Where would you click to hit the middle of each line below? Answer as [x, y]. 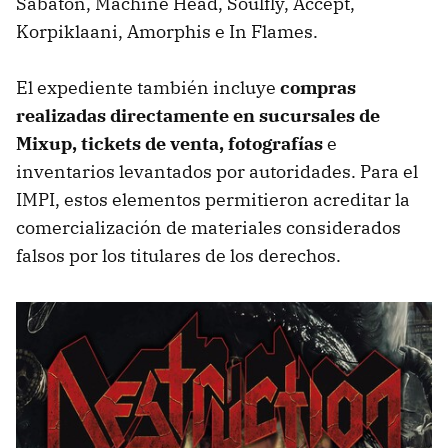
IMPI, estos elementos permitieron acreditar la [213, 199]
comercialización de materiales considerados [208, 227]
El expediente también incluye [148, 87]
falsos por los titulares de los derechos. [178, 255]
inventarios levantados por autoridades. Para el [217, 171]
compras [318, 87]
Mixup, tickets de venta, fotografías [169, 143]
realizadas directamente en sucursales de [198, 115]
